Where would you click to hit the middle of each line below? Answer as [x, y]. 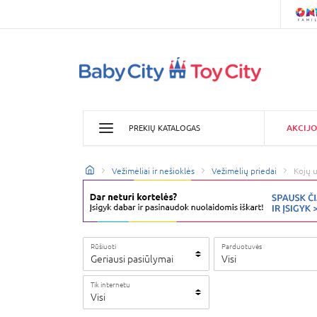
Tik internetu [110, 284]
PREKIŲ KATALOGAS [165, 128]
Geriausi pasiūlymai [132, 259]
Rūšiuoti [103, 246]
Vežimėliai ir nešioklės [153, 171]
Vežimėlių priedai [244, 171]
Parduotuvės [242, 246]
